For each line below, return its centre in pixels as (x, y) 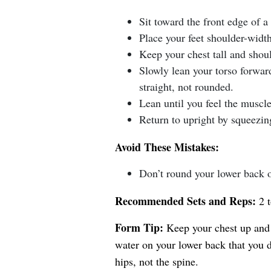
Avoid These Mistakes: (167, 147)
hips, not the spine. (156, 261)
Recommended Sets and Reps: (185, 201)
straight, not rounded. (186, 87)
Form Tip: (139, 227)
